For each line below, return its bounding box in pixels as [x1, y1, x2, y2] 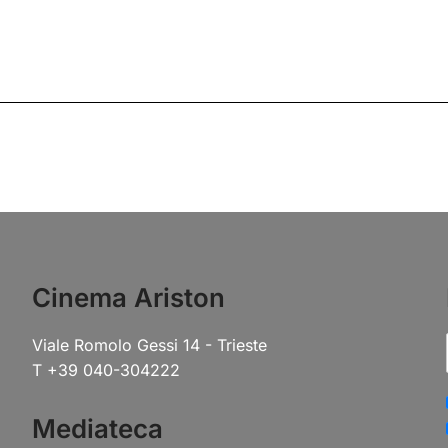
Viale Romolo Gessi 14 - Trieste [32, 335, 268, 355]
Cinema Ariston [32, 282, 226, 313]
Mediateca [32, 413, 164, 444]
